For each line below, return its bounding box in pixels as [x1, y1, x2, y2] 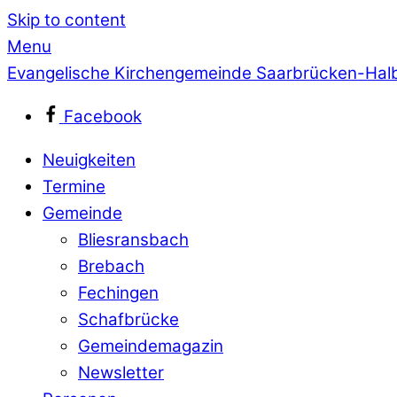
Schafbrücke [78, 308, 179, 330]
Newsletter [78, 362, 164, 383]
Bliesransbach [78, 229, 189, 250]
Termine [43, 175, 105, 197]
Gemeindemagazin [78, 335, 223, 356]
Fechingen [78, 282, 159, 303]
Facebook [63, 105, 142, 127]
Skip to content [7, 10, 126, 30]
